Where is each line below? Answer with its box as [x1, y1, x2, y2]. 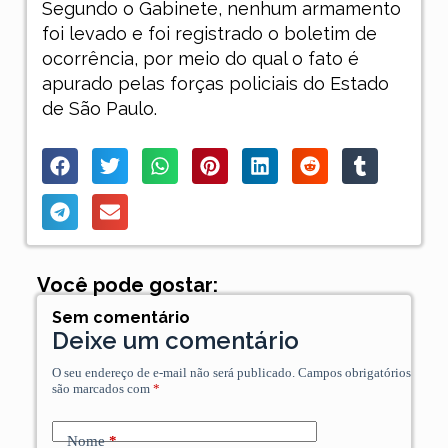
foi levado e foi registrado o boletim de [41, 23, 377, 45]
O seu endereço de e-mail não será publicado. [51, 365, 295, 381]
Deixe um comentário [51, 326, 299, 356]
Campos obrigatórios [297, 365, 411, 381]
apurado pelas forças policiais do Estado [41, 73, 389, 95]
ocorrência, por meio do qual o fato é [41, 48, 359, 70]
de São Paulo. [41, 98, 157, 120]
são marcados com [51, 381, 153, 397]
